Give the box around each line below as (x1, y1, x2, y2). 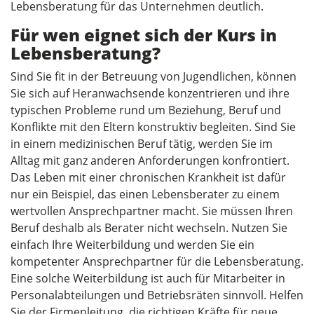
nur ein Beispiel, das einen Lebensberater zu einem (11, 186, 280, 202)
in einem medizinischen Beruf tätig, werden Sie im (11, 135, 273, 151)
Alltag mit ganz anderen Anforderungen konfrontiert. (11, 152, 289, 168)
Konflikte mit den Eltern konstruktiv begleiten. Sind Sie (11, 118, 296, 135)
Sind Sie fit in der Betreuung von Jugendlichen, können (11, 68, 296, 84)
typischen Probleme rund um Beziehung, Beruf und (11, 102, 281, 118)
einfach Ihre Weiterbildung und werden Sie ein (11, 236, 254, 252)
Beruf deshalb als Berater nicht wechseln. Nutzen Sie (11, 219, 287, 235)
